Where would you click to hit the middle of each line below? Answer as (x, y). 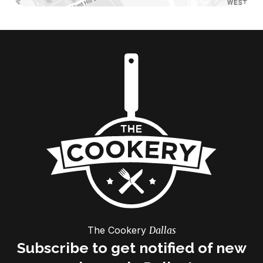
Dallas (162, 230)
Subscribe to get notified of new (131, 248)
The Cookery (118, 230)
